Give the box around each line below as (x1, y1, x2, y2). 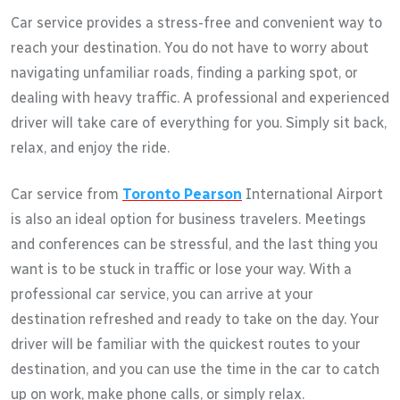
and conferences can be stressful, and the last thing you (11, 235, 378, 253)
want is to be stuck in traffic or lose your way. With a (11, 260, 352, 278)
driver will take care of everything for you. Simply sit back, (11, 113, 387, 131)
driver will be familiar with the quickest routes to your (11, 335, 361, 353)
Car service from (11, 185, 122, 203)
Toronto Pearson (122, 185, 242, 203)
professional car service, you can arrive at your (11, 285, 313, 303)
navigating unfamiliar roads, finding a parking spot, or (11, 63, 358, 81)
